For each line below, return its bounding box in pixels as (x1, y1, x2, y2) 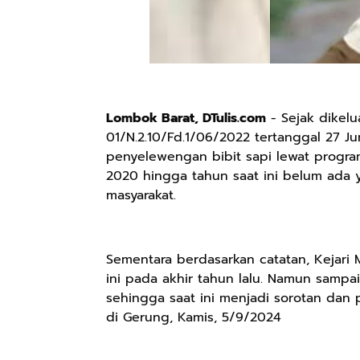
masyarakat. (106, 186, 176, 205)
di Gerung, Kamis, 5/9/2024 (106, 308, 281, 327)
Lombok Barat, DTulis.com (106, 108, 266, 128)
